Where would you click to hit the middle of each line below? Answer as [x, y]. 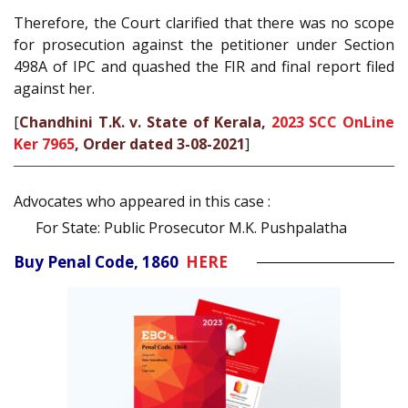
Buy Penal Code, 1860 [100, 262]
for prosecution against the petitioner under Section [204, 45]
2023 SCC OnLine [332, 122]
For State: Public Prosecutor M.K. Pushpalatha [191, 228]
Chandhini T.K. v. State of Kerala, [145, 122]
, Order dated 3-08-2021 [160, 143]
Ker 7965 [44, 143]
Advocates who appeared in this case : [142, 202]
